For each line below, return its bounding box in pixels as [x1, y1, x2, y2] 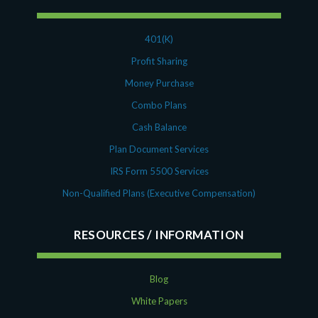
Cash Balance [131, 121, 187, 133]
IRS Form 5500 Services [109, 165, 209, 177]
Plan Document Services [109, 143, 209, 155]
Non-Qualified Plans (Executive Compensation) [62, 187, 256, 199]
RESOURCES [74, 226, 145, 242]
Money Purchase [124, 77, 194, 89]
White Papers [131, 295, 187, 307]
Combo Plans [131, 99, 187, 111]
